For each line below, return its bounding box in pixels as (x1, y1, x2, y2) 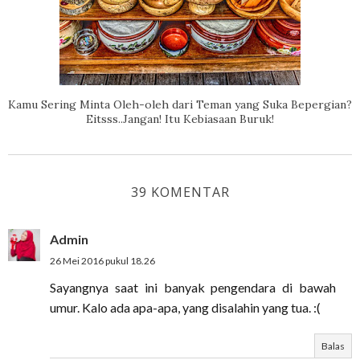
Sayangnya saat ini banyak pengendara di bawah (50, 280, 336, 295)
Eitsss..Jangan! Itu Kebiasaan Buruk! (86, 112, 274, 126)
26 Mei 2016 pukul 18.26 (50, 255, 155, 267)
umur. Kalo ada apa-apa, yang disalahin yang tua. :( (50, 300, 321, 315)
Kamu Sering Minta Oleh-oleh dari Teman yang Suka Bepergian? (8, 97, 352, 112)
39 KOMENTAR (130, 183, 230, 201)
